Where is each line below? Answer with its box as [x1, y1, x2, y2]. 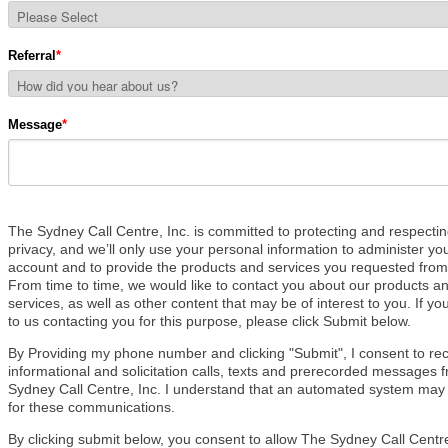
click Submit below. [292, 313, 411, 330]
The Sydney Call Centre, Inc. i [8, 223, 197, 240]
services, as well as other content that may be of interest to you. [8, 295, 415, 312]
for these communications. [8, 399, 175, 416]
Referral [8, 48, 56, 64]
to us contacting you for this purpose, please [8, 313, 292, 330]
